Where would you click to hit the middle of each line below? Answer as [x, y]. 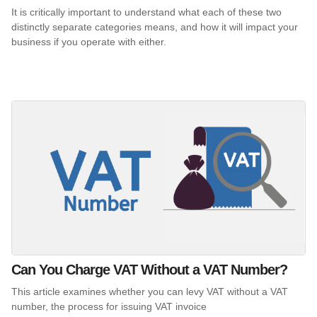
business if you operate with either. [90, 41]
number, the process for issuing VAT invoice [109, 306]
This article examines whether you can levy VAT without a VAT [150, 291]
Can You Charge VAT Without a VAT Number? [149, 269]
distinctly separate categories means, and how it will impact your [155, 27]
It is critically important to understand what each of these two [146, 12]
